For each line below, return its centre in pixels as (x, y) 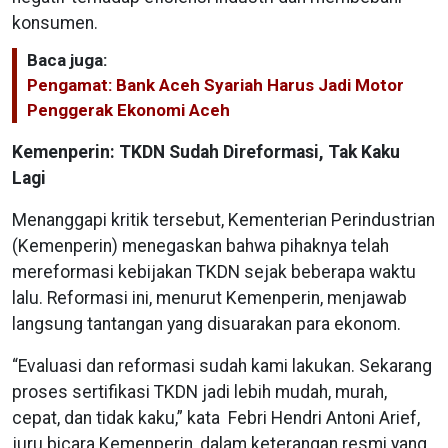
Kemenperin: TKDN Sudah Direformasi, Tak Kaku (206, 152)
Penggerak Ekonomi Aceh (128, 110)
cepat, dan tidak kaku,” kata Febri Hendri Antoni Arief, (216, 418)
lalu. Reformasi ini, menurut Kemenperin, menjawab (209, 298)
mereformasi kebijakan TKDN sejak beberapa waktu (214, 272)
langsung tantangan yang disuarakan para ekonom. (206, 324)
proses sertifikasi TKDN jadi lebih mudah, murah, (199, 392)
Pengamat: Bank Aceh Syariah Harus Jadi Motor (215, 85)
